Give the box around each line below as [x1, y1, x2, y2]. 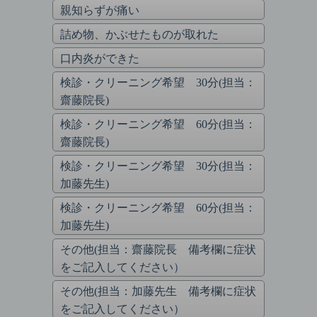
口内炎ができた [60, 52, 139, 64]
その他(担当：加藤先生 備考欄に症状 [60, 285, 256, 297]
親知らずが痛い [60, 4, 139, 16]
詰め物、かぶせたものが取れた [60, 28, 219, 40]
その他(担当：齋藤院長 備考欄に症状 [60, 243, 256, 255]
